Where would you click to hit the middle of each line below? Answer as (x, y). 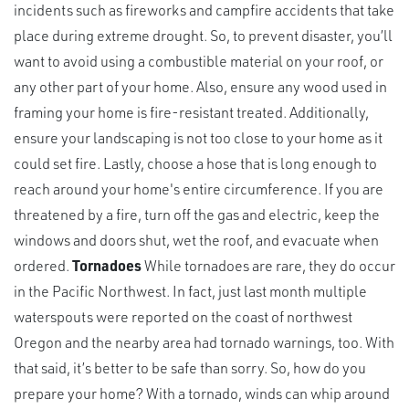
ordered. (43, 265)
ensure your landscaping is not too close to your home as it (198, 137)
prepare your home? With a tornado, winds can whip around (202, 393)
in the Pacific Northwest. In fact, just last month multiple (190, 290)
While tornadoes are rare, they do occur (268, 265)
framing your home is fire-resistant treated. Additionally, (191, 111)
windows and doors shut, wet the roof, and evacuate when (196, 239)
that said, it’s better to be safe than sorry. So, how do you (190, 367)
